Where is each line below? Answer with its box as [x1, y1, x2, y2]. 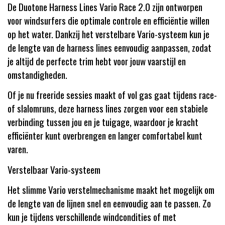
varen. [8, 142, 28, 156]
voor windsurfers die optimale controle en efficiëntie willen [8, 13, 209, 27]
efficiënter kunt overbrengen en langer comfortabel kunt [8, 128, 202, 142]
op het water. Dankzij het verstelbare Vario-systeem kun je [8, 26, 209, 41]
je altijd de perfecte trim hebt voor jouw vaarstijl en [8, 53, 186, 68]
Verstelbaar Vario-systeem [8, 162, 100, 176]
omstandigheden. [8, 67, 67, 81]
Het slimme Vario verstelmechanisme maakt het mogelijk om [8, 182, 214, 196]
